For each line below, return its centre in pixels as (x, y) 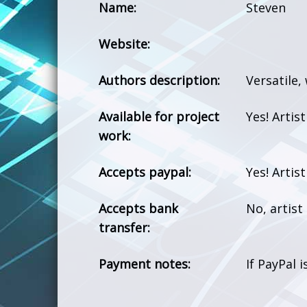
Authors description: (160, 80)
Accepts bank (139, 208)
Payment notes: (145, 264)
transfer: (125, 228)
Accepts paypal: (145, 172)
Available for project (159, 116)
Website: (125, 44)
